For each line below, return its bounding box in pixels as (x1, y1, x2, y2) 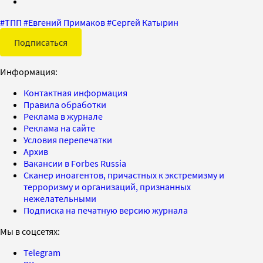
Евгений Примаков (28, 16, 105, 28)
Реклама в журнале (23, 110, 103, 122)
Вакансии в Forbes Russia (23, 157, 126, 169)
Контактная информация (23, 86, 127, 99)
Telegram (23, 246, 60, 258)
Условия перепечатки (23, 133, 112, 146)
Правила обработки (23, 98, 106, 110)
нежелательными (23, 192, 96, 204)
